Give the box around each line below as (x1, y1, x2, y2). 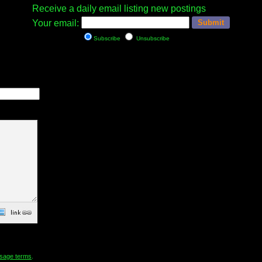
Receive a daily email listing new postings (32, 4, 206, 13)
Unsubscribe (135, 35, 170, 42)
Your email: (32, 18, 79, 28)
